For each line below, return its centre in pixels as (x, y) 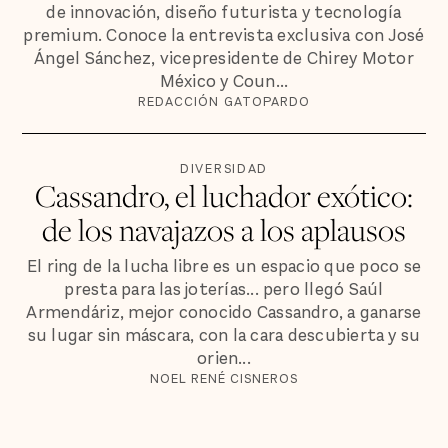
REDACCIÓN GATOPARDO (224, 102)
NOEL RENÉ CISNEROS (224, 379)
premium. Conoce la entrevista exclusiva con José (224, 36)
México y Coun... (224, 82)
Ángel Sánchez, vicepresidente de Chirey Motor (224, 59)
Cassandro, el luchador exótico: (224, 195)
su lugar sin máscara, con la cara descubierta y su (224, 336)
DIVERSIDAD (224, 168)
